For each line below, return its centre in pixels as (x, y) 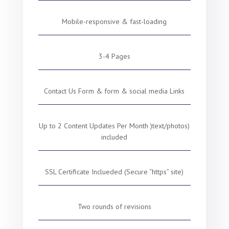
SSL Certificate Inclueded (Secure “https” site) (114, 172)
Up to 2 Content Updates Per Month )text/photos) (114, 126)
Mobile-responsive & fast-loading (114, 21)
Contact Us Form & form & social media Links (114, 91)
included (114, 137)
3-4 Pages (114, 56)
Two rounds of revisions (114, 207)
